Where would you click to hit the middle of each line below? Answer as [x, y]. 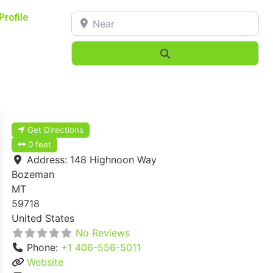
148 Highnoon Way [113, 159]
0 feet [40, 144]
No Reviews [103, 232]
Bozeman [33, 174]
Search [186, 53]
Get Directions [56, 129]
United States [43, 218]
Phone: [44, 247]
